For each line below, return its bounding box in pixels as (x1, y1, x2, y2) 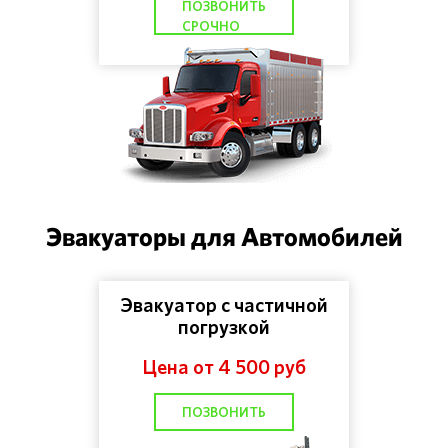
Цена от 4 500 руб (142, 354, 306, 380)
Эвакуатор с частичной (120, 292, 328, 318)
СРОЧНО (182, 17, 240, 35)
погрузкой (178, 314, 270, 340)
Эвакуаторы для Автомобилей (45, 220, 403, 254)
